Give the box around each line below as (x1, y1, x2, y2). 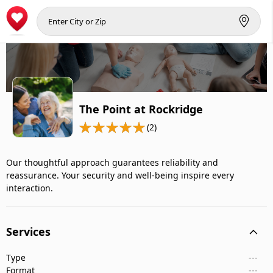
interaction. (6, 182, 53, 194)
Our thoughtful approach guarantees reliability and (6, 157, 218, 168)
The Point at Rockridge (79, 102, 203, 116)
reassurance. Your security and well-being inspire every (6, 169, 234, 181)
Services (6, 224, 51, 239)
